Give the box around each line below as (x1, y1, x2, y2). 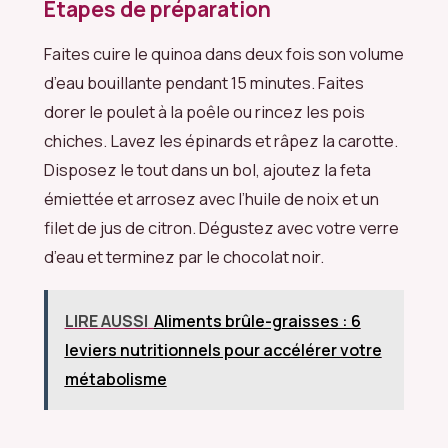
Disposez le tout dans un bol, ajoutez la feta (44, 157, 371, 181)
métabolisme (64, 368, 167, 391)
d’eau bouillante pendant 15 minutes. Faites (44, 70, 364, 94)
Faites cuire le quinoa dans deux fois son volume (44, 41, 404, 65)
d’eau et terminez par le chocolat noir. (44, 244, 324, 268)
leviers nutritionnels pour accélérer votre (64, 339, 382, 362)
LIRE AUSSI (64, 310, 148, 333)
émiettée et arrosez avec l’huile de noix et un (44, 186, 379, 210)
